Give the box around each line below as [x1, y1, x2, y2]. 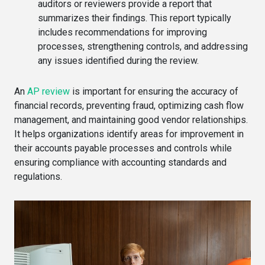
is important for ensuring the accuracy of [70, 85, 238, 97]
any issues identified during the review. [38, 54, 199, 66]
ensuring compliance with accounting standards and [14, 156, 227, 168]
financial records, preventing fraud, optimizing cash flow [14, 99, 244, 111]
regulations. [14, 170, 62, 182]
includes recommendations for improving [38, 26, 207, 38]
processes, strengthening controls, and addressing [38, 40, 248, 52]
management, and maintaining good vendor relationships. [14, 114, 248, 125]
